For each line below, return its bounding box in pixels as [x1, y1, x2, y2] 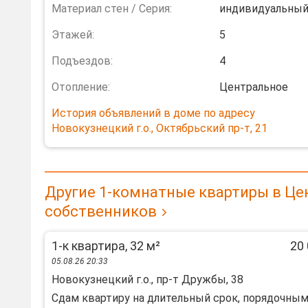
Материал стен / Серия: [52, 2, 172, 15]
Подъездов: [52, 54, 113, 67]
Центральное [219, 80, 288, 93]
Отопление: [52, 80, 110, 93]
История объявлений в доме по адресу [52, 107, 255, 120]
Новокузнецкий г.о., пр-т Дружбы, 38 [52, 273, 243, 286]
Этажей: [52, 28, 94, 41]
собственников [45, 203, 157, 220]
